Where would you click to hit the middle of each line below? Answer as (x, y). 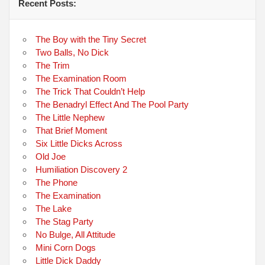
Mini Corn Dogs (66, 247)
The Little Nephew (70, 117)
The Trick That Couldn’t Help (91, 91)
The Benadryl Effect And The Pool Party (112, 104)
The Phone (57, 182)
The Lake (54, 208)
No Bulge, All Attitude (76, 234)
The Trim (53, 65)
